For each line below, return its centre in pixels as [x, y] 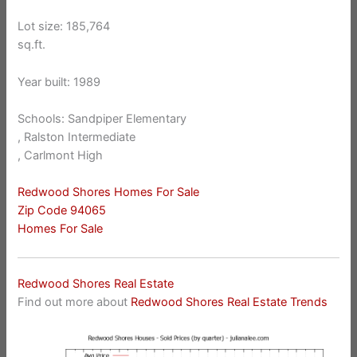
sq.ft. [32, 45]
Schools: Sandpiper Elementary [102, 118]
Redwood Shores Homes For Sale [109, 192]
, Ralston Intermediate [77, 137]
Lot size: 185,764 [64, 27]
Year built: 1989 [59, 82]
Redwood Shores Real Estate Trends [229, 302]
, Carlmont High [61, 155]
